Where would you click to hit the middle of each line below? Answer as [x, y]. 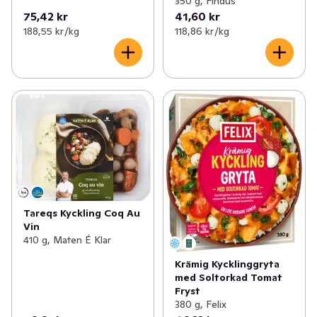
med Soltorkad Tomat [228, 278]
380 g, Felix [200, 305]
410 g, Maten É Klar [67, 240]
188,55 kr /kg [51, 31]
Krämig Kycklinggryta [227, 264]
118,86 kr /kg [202, 31]
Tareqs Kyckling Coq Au [82, 213]
